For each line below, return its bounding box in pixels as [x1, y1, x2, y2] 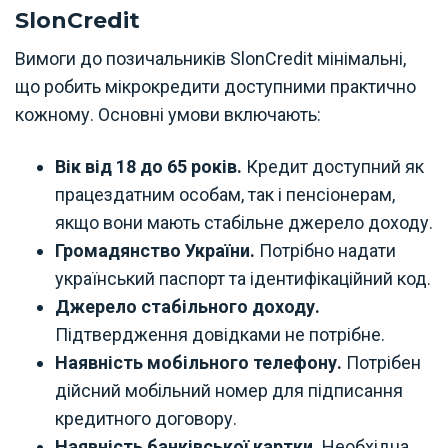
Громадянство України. [55, 240, 255, 261]
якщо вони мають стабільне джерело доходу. [55, 212, 433, 233]
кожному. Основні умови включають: [15, 104, 321, 125]
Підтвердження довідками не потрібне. [55, 324, 385, 345]
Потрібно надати [255, 240, 396, 261]
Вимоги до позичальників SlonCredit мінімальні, [15, 48, 406, 69]
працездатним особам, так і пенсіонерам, [55, 184, 395, 205]
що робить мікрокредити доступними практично [15, 76, 416, 97]
